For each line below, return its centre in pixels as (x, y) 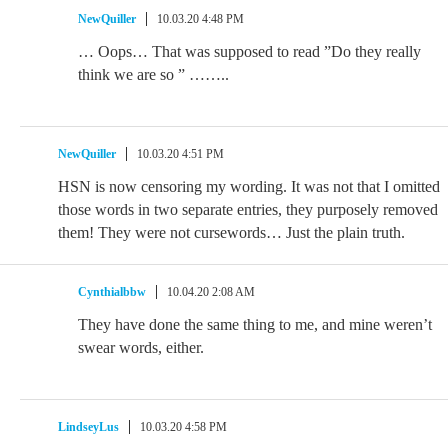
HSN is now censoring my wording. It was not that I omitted (249, 186)
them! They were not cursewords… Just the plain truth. (231, 232)
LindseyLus (88, 427)
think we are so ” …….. (153, 74)
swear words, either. (141, 347)
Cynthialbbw (112, 292)
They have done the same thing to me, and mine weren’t (255, 324)
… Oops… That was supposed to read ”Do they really (249, 51)
